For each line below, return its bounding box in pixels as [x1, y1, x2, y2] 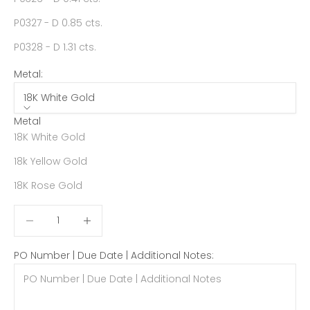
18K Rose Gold [14, 179, 82, 193]
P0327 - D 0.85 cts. [14, 15, 102, 30]
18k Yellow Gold [14, 154, 87, 169]
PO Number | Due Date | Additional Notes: [14, 248, 214, 262]
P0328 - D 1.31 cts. [14, 39, 96, 54]
